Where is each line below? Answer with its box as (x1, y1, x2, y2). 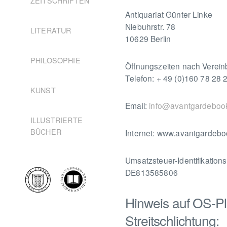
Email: (125, 99, 149, 111)
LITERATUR (30, 24, 71, 35)
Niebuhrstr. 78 (125, 20, 176, 32)
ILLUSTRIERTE (30, 114, 83, 125)
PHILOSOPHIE (30, 54, 81, 65)
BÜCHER (30, 126, 61, 137)
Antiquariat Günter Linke (125, 8, 212, 20)
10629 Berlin (125, 32, 171, 44)
